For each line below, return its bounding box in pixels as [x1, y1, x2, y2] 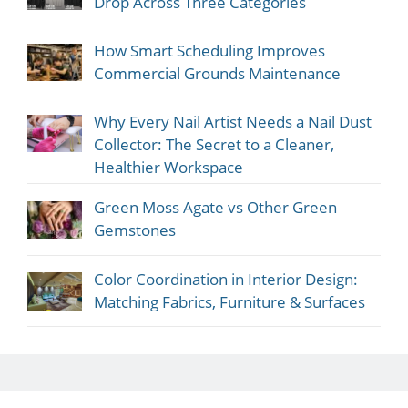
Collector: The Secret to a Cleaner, [93, 133, 334, 155]
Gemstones [93, 219, 176, 241]
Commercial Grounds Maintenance [93, 62, 341, 84]
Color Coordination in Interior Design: [93, 269, 358, 291]
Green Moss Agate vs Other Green [93, 197, 337, 219]
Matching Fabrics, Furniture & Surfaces [93, 291, 365, 313]
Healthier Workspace [93, 156, 243, 178]
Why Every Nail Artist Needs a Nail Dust [93, 110, 372, 132]
